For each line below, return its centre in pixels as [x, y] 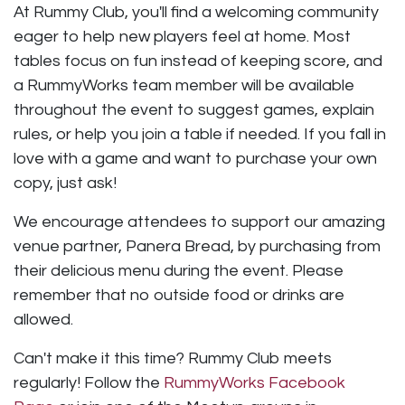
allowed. [43, 319]
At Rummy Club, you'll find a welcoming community [196, 12]
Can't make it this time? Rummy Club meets [173, 358]
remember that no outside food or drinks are [179, 295]
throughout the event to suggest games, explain [194, 109]
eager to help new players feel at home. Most [182, 36]
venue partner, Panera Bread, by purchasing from [197, 246]
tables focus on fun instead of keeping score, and [198, 61]
